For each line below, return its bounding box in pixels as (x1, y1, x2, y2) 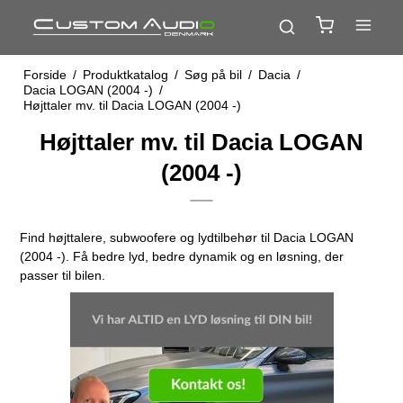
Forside (22, 67, 67, 82)
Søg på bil (184, 67, 242, 82)
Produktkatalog (82, 67, 168, 82)
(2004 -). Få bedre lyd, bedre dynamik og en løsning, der (20, 249, 345, 264)
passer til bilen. (20, 268, 106, 282)
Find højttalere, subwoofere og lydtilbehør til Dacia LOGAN (20, 230, 354, 245)
